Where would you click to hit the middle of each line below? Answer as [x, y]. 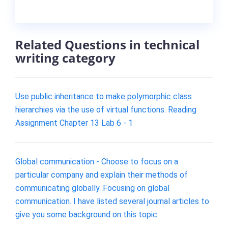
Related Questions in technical [107, 45]
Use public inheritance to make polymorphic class [104, 96]
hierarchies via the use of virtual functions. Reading [106, 109]
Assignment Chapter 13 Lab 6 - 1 [74, 123]
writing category [65, 58]
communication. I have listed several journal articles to [112, 201]
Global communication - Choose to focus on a [97, 161]
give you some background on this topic [86, 214]
